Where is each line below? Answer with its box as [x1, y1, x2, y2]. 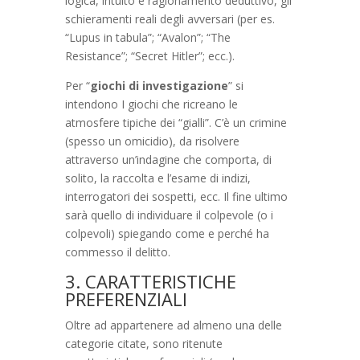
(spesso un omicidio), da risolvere [64, 133, 239, 149]
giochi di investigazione [89, 77, 228, 93]
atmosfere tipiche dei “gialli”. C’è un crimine [64, 114, 287, 130]
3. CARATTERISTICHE [64, 268, 236, 293]
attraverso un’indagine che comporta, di [64, 151, 272, 167]
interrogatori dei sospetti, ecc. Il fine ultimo [64, 188, 288, 204]
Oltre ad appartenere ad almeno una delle [64, 317, 282, 333]
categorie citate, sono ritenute [64, 335, 223, 351]
